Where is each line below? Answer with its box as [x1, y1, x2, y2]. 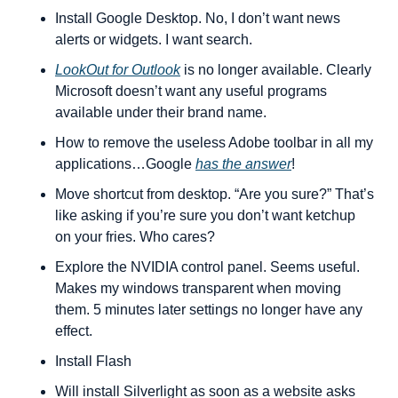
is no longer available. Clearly [180, 62, 371, 77]
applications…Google [55, 156, 195, 171]
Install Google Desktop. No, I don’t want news [55, 11, 340, 26]
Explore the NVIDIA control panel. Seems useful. [55, 259, 360, 275]
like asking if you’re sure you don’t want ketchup [55, 208, 355, 223]
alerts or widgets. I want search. [55, 32, 252, 47]
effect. [55, 323, 92, 338]
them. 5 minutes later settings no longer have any [55, 302, 362, 317]
